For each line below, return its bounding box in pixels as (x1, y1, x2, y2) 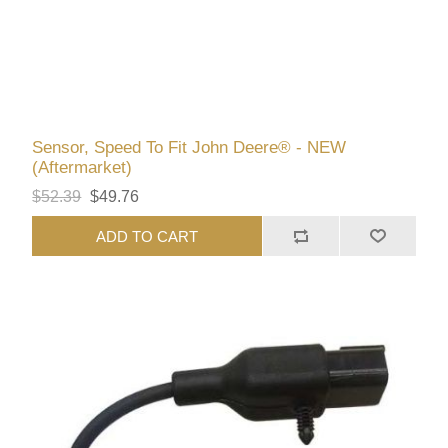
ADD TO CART (96, 227, 199, 245)
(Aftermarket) (32, 158, 133, 178)
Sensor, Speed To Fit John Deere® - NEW (32, 138, 347, 158)
